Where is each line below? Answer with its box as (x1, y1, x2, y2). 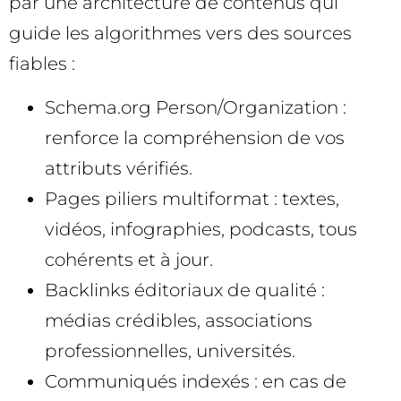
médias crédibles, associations (45, 309, 312, 331)
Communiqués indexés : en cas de (45, 370, 346, 392)
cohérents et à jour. (45, 248, 213, 270)
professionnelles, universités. (45, 339, 295, 362)
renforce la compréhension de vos (45, 126, 345, 149)
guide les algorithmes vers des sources (9, 22, 352, 45)
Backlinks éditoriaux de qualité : (45, 278, 325, 301)
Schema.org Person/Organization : (45, 96, 346, 118)
